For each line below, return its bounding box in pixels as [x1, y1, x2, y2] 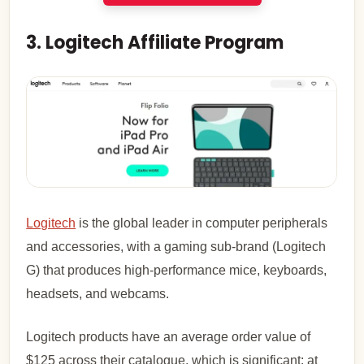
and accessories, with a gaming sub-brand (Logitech [26, 239, 327, 253]
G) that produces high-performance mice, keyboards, [26, 262, 327, 277]
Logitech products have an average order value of [26, 329, 311, 344]
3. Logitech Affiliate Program [26, 30, 284, 56]
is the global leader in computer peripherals [76, 215, 328, 230]
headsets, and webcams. [26, 286, 170, 301]
